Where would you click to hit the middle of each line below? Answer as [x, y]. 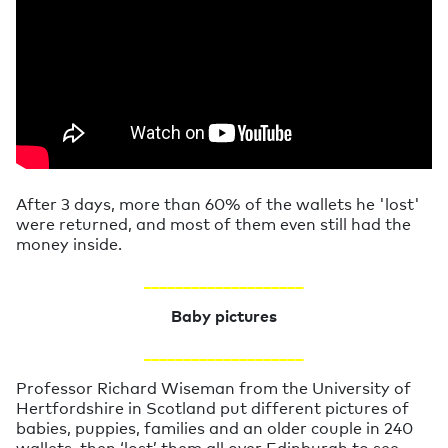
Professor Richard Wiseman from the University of [213, 386]
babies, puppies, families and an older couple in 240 [214, 426]
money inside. [69, 242]
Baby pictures [224, 314]
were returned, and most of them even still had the [213, 222]
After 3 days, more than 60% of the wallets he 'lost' [218, 202]
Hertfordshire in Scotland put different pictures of [212, 406]
